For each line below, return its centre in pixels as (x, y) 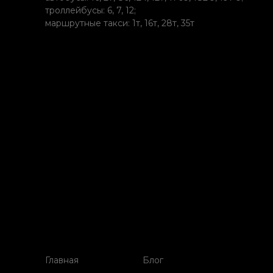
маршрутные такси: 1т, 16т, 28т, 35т (120, 23)
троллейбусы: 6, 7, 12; (90, 10)
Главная (62, 260)
